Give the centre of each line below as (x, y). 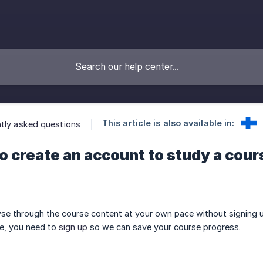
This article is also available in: (168, 123)
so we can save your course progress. (164, 227)
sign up (73, 227)
